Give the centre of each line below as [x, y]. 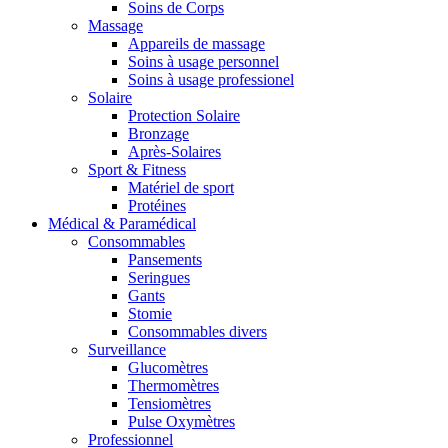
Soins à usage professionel [211, 80]
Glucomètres [168, 368]
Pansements [165, 260]
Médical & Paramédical [122, 224]
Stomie [150, 314]
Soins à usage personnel [203, 62]
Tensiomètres [169, 404]
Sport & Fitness [137, 170]
